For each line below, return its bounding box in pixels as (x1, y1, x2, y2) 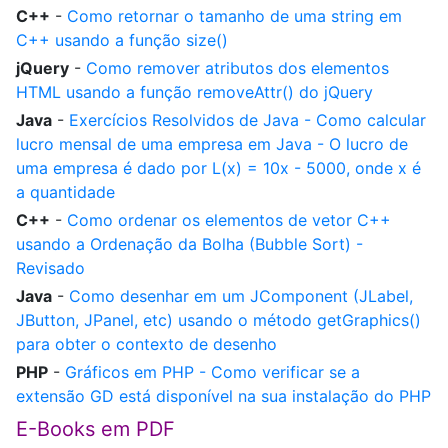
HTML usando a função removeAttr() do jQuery (16, 82, 373, 102)
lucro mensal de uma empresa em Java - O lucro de (16, 134, 408, 154)
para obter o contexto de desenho (16, 334, 277, 354)
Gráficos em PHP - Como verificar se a (65, 362, 360, 382)
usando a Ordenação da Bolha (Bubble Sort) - (16, 234, 363, 254)
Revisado (16, 258, 85, 278)
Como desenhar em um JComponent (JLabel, (69, 286, 413, 306)
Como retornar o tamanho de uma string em (67, 6, 402, 26)
